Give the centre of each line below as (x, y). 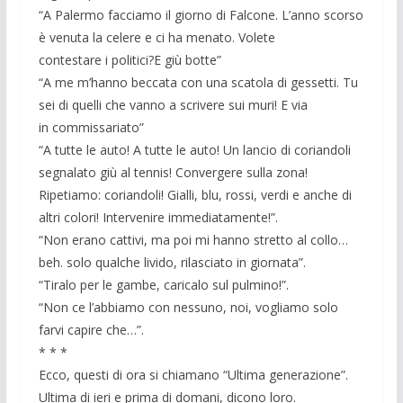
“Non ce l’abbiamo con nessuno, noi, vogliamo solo (188, 308)
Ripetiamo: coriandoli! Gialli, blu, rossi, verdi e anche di (195, 195)
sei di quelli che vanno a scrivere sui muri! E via (173, 105)
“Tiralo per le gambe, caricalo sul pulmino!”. (163, 285)
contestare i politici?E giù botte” (130, 60)
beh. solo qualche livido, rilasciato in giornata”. (172, 263)
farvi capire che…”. (91, 330)
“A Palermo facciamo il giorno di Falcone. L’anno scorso (201, 15)
